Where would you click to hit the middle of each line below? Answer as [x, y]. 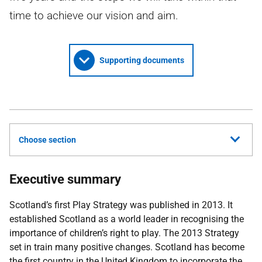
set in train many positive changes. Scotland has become [127, 247]
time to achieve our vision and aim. [94, 15]
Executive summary [65, 179]
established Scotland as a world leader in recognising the [127, 219]
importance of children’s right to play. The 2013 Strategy [124, 233]
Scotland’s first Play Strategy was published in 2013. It [121, 205]
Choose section [47, 140]
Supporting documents [142, 60]
